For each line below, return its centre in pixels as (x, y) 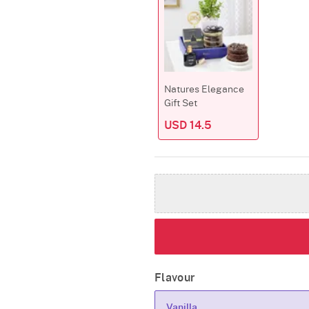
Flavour (175, 278)
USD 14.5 (188, 126)
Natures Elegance (204, 90)
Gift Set (181, 103)
